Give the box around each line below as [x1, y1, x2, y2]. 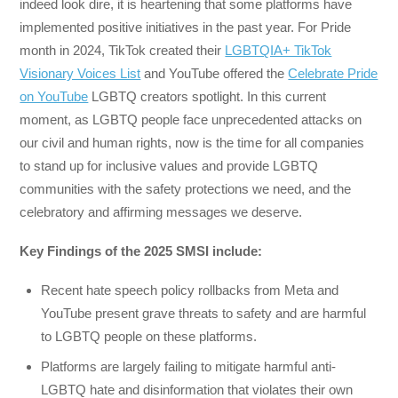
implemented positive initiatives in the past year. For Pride [20, 19, 352, 35]
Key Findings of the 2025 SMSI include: [20, 243, 267, 259]
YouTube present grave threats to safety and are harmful [41, 306, 367, 322]
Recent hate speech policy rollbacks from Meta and [41, 283, 339, 298]
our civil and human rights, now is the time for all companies [20, 134, 365, 150]
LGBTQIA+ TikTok [225, 42, 332, 58]
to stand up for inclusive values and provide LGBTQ [20, 157, 319, 173]
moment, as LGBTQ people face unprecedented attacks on [20, 111, 362, 127]
